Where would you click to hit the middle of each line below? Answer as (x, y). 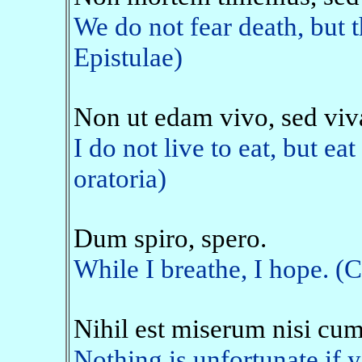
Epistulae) (128, 57)
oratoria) (120, 178)
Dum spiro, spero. (170, 238)
